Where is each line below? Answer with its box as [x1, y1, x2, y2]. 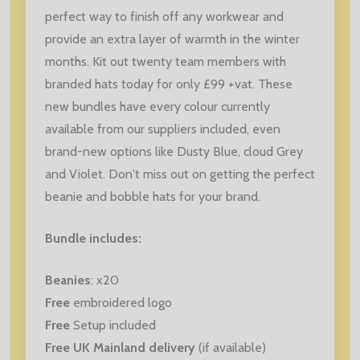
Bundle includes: [45, 230, 141, 246]
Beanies [45, 272, 91, 288]
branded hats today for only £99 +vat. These [45, 76, 292, 92]
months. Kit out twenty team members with [45, 53, 286, 69]
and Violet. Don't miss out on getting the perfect [45, 166, 315, 182]
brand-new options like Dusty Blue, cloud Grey [45, 143, 303, 159]
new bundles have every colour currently [45, 98, 270, 114]
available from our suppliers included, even [45, 121, 280, 137]
